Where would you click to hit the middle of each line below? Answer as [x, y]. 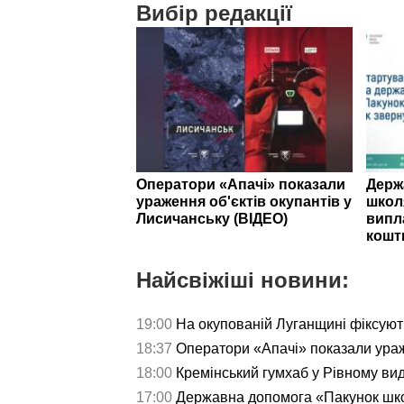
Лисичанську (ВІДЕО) [212, 218]
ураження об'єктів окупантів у [244, 201]
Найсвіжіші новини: [243, 280]
